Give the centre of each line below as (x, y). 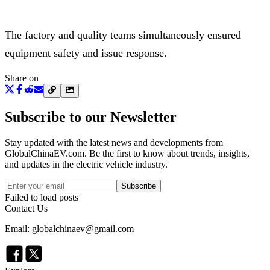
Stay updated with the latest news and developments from (114, 143)
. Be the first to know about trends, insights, (167, 154)
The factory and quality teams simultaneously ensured (123, 35)
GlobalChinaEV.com (45, 154)
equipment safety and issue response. (86, 53)
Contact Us (26, 209)
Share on (22, 78)
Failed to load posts (42, 198)
